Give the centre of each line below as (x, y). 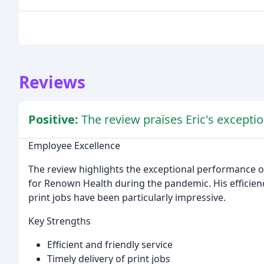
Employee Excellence (74, 145)
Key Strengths (60, 221)
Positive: (55, 119)
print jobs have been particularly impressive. (127, 197)
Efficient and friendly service (110, 244)
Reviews (52, 82)
